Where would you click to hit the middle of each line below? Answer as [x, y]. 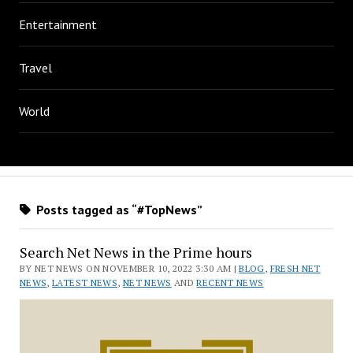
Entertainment [58, 24]
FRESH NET [295, 268]
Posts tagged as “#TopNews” [117, 210]
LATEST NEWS [85, 282]
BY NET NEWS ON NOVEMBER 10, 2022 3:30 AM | [129, 268]
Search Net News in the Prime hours [136, 252]
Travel [36, 68]
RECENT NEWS [230, 282]
